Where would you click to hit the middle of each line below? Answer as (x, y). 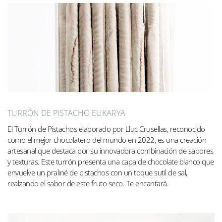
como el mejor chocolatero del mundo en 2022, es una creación (107, 139)
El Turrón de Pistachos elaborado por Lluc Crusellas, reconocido (106, 129)
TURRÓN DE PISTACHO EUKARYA (66, 113)
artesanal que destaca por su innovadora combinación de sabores (110, 150)
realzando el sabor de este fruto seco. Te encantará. (88, 183)
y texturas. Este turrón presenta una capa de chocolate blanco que (111, 161)
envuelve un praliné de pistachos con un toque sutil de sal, (97, 172)
